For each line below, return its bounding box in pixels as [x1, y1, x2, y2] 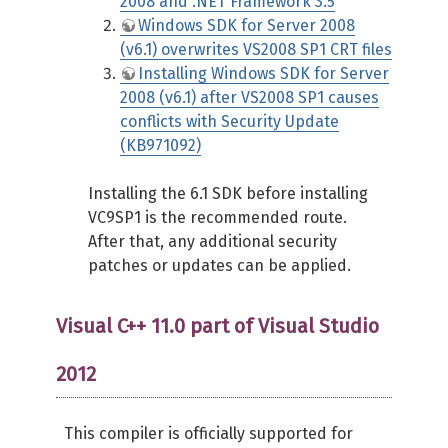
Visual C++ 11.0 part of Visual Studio [56, 314, 379, 338]
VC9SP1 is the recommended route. [88, 208, 347, 227]
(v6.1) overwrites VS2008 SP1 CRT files [120, 40, 392, 59]
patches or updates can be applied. [88, 256, 351, 275]
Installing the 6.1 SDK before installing [88, 184, 368, 203]
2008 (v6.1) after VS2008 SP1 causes [120, 88, 379, 107]
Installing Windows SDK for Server [138, 64, 389, 83]
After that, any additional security [88, 232, 337, 251]
